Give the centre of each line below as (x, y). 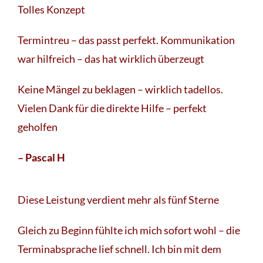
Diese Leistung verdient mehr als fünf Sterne (118, 199)
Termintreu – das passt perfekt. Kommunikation (126, 40)
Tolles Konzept (51, 9)
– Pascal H (41, 157)
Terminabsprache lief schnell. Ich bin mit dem (119, 249)
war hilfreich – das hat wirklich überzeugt (111, 58)
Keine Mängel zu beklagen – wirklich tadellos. (120, 89)
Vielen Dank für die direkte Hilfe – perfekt (112, 108)
